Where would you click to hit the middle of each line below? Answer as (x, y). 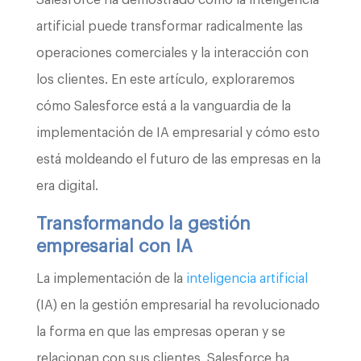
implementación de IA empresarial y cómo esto (178, 133)
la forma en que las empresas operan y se (160, 332)
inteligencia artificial (247, 278)
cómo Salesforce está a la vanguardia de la (163, 106)
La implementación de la (111, 278)
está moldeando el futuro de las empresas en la (178, 159)
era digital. (67, 186)
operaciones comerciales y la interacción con (172, 53)
